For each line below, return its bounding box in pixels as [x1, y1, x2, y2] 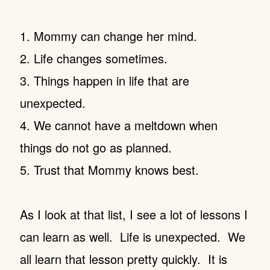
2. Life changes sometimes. [19, 49, 168, 67]
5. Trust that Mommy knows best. [19, 161, 199, 178]
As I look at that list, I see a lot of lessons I [19, 206, 248, 223]
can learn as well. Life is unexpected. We [19, 228, 245, 245]
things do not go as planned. [19, 139, 172, 156]
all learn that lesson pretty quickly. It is [19, 250, 227, 268]
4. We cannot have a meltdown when [19, 116, 218, 134]
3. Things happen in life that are [19, 72, 189, 89]
